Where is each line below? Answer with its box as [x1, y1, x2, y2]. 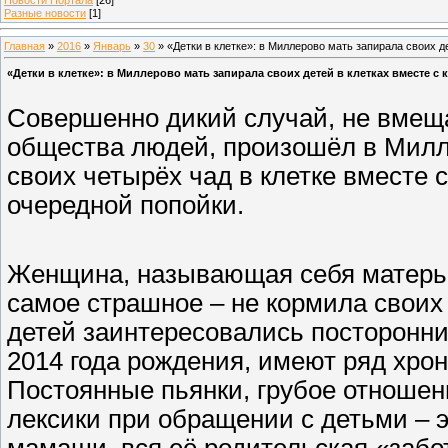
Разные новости [4, 6, 86, 19]
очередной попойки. [7, 191, 244, 220]
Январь [93, 39, 131, 52]
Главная [4, 39, 45, 52]
